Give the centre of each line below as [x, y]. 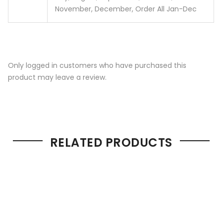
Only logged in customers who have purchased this [97, 66]
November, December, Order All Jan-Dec [126, 9]
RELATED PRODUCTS [111, 143]
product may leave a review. [57, 78]
